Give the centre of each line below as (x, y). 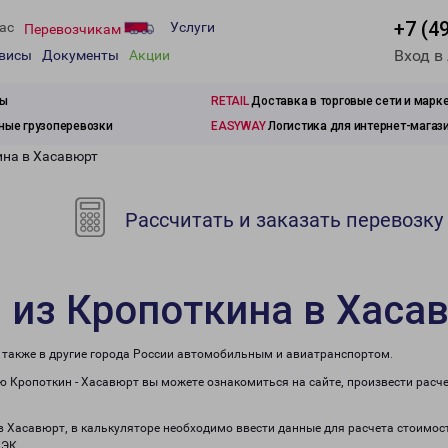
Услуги (192, 27)
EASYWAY (238, 126)
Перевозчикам (74, 28)
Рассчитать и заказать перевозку (282, 220)
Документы (80, 55)
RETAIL (230, 101)
